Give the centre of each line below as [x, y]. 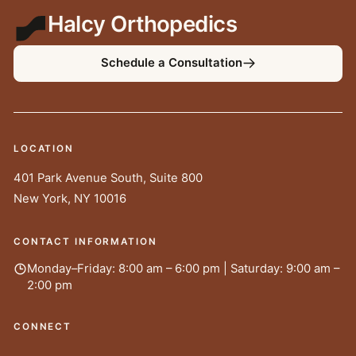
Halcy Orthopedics [142, 24]
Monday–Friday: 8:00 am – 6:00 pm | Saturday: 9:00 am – [183, 269]
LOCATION [44, 149]
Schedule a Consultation [171, 63]
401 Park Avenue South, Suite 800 [108, 178]
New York [41, 199]
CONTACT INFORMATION [85, 242]
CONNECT [43, 327]
